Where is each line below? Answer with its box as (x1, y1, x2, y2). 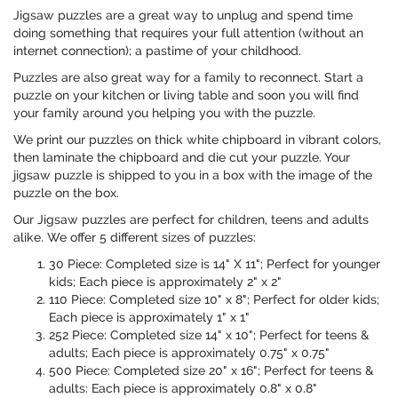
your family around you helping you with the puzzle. (13, 106, 315, 121)
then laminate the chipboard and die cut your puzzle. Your (13, 150, 350, 165)
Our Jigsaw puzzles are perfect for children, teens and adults (13, 212, 369, 227)
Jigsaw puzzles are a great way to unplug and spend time (13, 8, 353, 23)
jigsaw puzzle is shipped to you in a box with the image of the (13, 168, 372, 183)
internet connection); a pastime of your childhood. (13, 44, 301, 59)
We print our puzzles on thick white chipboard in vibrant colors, (13, 132, 381, 147)
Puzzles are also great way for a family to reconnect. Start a (13, 70, 363, 85)
